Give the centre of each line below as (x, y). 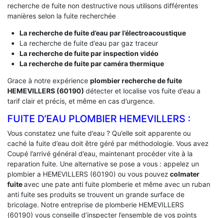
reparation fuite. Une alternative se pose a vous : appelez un (103, 163)
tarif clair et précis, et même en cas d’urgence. (81, 101)
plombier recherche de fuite (136, 80)
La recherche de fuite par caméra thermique (91, 63)
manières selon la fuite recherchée (62, 16)
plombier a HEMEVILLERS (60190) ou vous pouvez (88, 174)
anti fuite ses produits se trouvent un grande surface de (96, 194)
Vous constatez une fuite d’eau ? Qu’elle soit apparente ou (99, 133)
